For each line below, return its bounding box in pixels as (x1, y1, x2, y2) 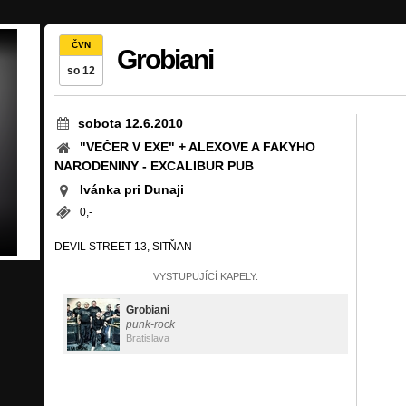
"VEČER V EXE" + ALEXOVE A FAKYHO (79, 140, 315, 154)
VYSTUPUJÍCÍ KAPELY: (153, 271, 258, 282)
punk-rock (126, 318, 175, 331)
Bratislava (126, 333, 169, 343)
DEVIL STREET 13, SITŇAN (54, 240, 192, 253)
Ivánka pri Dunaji (79, 182, 184, 197)
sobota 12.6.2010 (78, 116, 183, 130)
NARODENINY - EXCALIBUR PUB (54, 159, 254, 173)
